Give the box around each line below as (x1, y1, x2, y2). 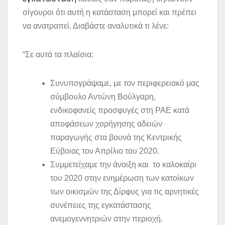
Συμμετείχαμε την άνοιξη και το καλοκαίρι (50, 160, 196, 169)
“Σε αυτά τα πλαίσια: (23, 50, 93, 59)
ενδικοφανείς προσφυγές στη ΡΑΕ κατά (50, 106, 189, 115)
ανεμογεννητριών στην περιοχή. (50, 214, 163, 223)
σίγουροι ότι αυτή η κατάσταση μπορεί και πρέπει (23, 8, 196, 17)
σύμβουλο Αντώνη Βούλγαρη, (50, 92, 158, 101)
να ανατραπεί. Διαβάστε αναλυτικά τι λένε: (23, 22, 169, 31)
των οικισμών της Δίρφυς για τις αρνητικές (50, 187, 199, 196)
